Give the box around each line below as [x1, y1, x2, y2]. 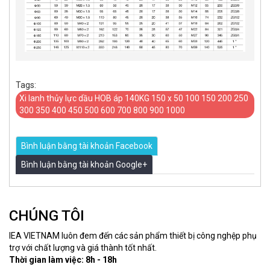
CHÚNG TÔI [9, 207, 84, 224]
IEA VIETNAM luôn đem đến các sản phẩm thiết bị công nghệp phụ [9, 230, 257, 240]
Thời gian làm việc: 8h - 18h [9, 254, 117, 265]
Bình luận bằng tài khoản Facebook [21, 140, 152, 151]
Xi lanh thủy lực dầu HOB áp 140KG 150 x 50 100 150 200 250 [19, 93, 248, 103]
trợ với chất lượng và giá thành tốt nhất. [9, 242, 157, 253]
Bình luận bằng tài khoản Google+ [21, 159, 147, 169]
